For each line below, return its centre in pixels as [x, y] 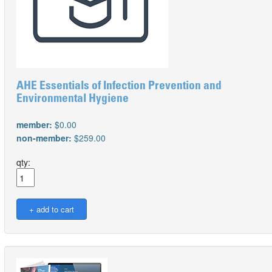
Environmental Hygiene [73, 99]
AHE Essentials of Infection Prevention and [119, 87]
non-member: [45, 138]
